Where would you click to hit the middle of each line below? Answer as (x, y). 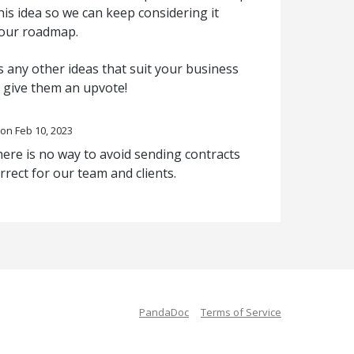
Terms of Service (241, 313)
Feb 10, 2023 (43, 130)
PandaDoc (164, 313)
